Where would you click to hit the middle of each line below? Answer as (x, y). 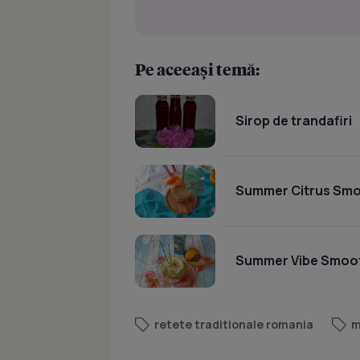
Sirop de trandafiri (294, 121)
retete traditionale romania (234, 324)
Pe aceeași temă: (197, 69)
